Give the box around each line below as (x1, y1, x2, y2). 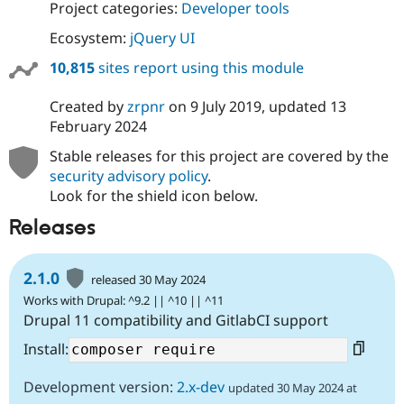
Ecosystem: (49, 28, 130, 49)
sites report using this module (94, 58, 304, 78)
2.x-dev (177, 376, 225, 397)
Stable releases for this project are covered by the (49, 146, 389, 167)
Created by (49, 96, 127, 117)
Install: (23, 338, 69, 359)
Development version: (23, 376, 177, 397)
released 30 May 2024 (91, 271, 207, 288)
